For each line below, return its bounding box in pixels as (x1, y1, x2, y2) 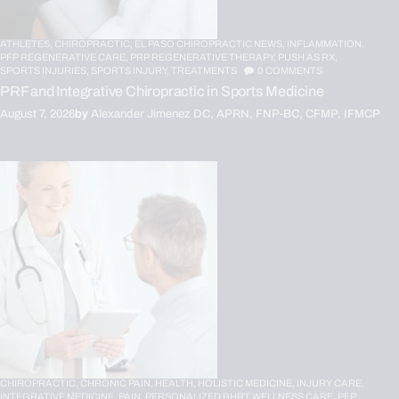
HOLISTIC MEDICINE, (198, 378, 297, 389)
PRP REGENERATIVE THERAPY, (130, 52, 278, 63)
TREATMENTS (171, 65, 237, 77)
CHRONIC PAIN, (80, 378, 155, 389)
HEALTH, (155, 378, 198, 389)
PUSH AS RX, (278, 52, 338, 63)
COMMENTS (265, 65, 323, 77)
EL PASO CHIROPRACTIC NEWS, (134, 38, 287, 50)
